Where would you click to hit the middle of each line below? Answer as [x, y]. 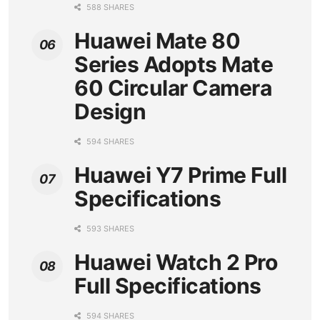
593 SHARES [109, 229]
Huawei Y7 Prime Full [180, 175]
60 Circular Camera [173, 88]
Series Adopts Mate [174, 65]
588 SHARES [109, 7]
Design [110, 112]
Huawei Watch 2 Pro [176, 262]
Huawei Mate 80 [157, 41]
